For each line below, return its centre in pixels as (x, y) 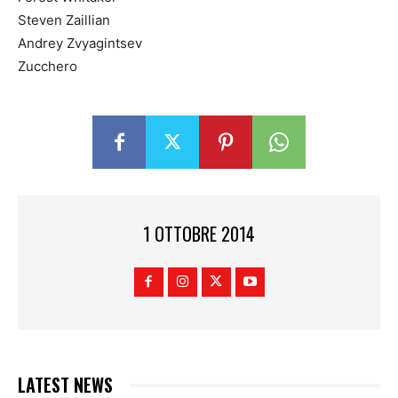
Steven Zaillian (64, 20)
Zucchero (48, 66)
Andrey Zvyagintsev (80, 43)
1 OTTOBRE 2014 (199, 234)
